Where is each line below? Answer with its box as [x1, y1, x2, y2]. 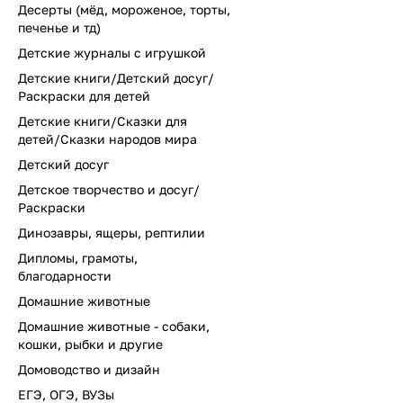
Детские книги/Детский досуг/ [18, 70, 214, 85]
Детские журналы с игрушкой [18, 45, 206, 60]
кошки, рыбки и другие [18, 336, 163, 352]
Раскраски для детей [18, 88, 150, 103]
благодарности [18, 268, 112, 283]
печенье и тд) [18, 20, 101, 35]
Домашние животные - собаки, [18, 318, 210, 334]
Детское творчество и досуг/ [18, 182, 200, 197]
